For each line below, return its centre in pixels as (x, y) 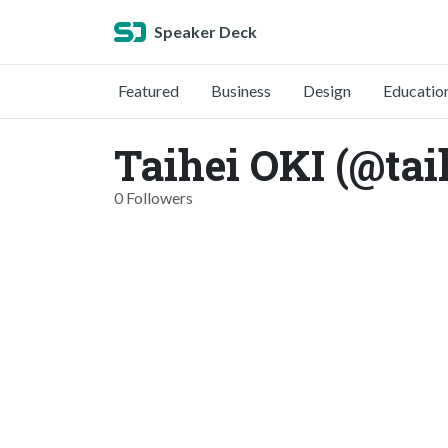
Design (327, 90)
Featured (148, 90)
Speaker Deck (205, 31)
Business (241, 90)
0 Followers (153, 197)
